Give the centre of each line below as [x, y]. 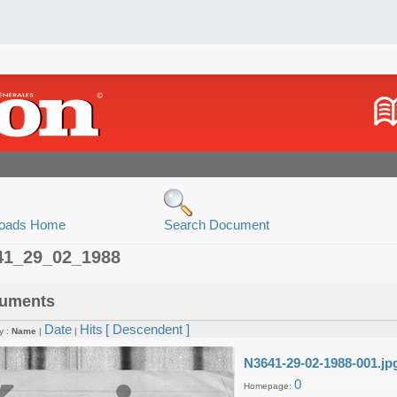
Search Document [217, 225]
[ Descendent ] [148, 329]
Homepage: [269, 386]
